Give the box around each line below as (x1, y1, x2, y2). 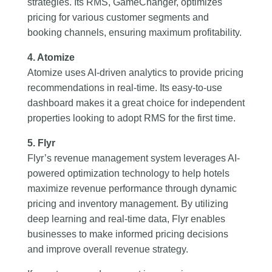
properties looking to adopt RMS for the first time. (27, 112, 236, 123)
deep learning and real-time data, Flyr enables (27, 213, 225, 224)
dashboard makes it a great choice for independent (27, 97, 245, 108)
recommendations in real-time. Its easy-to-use (27, 82, 222, 93)
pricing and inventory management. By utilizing (27, 198, 228, 209)
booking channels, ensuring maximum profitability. (27, 27, 242, 38)
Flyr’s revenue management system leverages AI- (27, 152, 240, 163)
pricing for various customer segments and (27, 12, 209, 22)
